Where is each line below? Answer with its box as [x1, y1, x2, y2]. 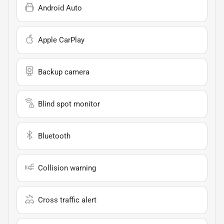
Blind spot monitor [38, 99, 100, 108]
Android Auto [38, 3, 82, 12]
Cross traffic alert [38, 195, 96, 204]
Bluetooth [38, 131, 70, 140]
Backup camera [38, 67, 89, 76]
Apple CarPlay [38, 35, 84, 44]
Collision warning [38, 163, 96, 172]
